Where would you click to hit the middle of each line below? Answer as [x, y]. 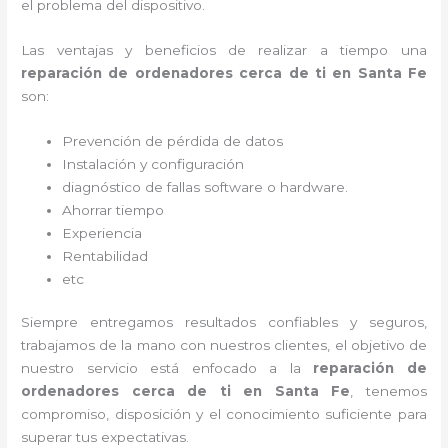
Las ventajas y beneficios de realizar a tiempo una [224, 49]
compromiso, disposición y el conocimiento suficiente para [224, 414]
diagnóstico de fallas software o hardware [204, 186]
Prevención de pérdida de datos [175, 140]
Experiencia [104, 232]
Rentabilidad [107, 255]
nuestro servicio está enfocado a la [167, 368]
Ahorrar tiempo [115, 209]
